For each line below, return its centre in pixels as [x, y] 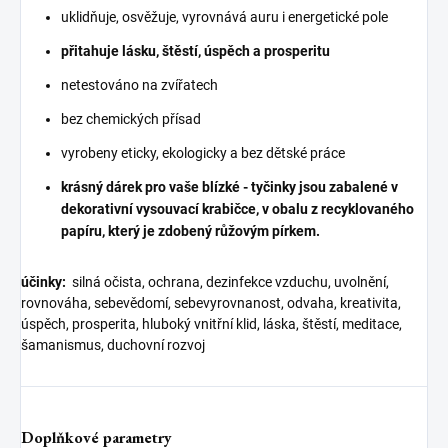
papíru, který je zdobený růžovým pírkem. [190, 231]
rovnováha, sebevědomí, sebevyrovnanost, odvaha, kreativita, [211, 303]
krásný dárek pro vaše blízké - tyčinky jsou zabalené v [229, 187]
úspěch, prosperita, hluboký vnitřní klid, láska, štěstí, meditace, [211, 324]
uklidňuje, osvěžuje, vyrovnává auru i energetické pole [224, 17]
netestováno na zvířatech [139, 85]
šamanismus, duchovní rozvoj [113, 345]
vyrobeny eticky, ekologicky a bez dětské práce [203, 153]
